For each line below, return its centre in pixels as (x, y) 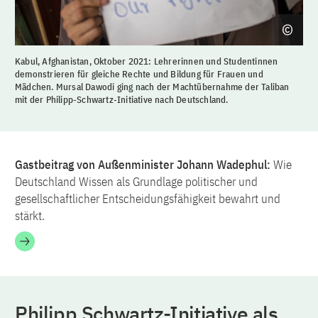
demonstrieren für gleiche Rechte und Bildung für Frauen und (139, 74)
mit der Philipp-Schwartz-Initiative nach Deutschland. (122, 99)
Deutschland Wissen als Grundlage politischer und (136, 181)
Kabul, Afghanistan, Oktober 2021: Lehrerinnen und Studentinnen (147, 61)
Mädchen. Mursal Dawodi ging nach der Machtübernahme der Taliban (152, 87)
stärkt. (30, 215)
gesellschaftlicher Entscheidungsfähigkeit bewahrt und (148, 198)
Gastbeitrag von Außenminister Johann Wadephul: (144, 164)
